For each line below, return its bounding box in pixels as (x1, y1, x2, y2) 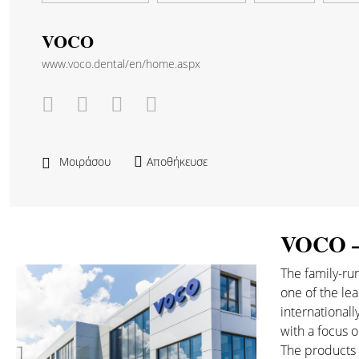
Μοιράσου (59, 154, 111, 169)
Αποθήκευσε (147, 154, 208, 169)
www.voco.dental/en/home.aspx (42, 56, 200, 71)
